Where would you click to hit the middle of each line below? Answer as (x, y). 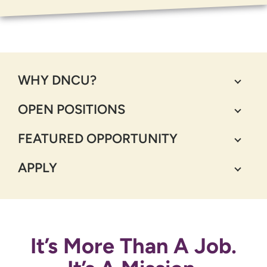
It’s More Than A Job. (133, 246)
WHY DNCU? (57, 80)
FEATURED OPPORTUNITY (98, 138)
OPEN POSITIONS (72, 109)
